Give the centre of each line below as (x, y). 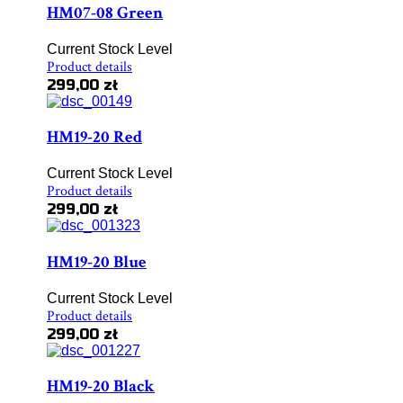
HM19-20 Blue (97, 262)
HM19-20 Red (94, 138)
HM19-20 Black (101, 387)
